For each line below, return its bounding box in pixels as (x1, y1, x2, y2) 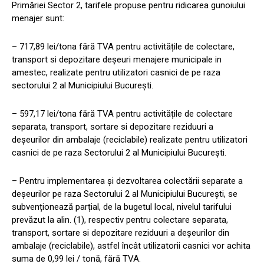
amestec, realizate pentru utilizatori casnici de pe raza (12, 67, 220, 78)
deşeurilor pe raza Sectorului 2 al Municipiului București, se (12, 189, 237, 200)
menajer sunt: (12, 13, 64, 24)
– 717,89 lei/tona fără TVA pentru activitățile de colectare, (12, 41, 235, 52)
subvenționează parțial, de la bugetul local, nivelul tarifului (12, 202, 232, 213)
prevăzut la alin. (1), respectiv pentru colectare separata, (12, 214, 228, 226)
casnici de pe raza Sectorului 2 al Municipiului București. (12, 147, 226, 159)
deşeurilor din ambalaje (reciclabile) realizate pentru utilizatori (12, 134, 247, 146)
